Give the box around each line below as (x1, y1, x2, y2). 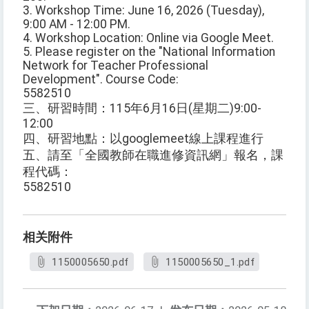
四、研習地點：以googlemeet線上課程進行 (23, 132, 263, 146)
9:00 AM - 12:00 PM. (23, 17, 130, 32)
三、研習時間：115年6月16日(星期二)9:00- (23, 101, 261, 116)
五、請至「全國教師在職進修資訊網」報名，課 (23, 148, 283, 163)
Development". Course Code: (23, 72, 179, 87)
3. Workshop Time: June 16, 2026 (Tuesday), (23, 3, 264, 18)
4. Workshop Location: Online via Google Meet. (23, 31, 274, 46)
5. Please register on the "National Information (23, 45, 275, 59)
